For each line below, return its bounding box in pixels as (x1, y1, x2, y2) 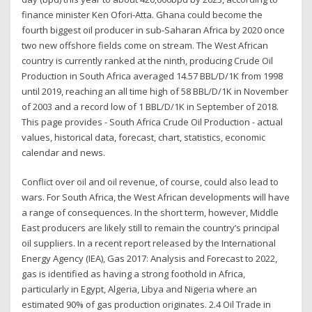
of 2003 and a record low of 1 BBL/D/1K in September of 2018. (22, 100, 279, 113)
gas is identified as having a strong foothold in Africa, (22, 267, 246, 281)
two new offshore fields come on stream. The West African (22, 38, 269, 52)
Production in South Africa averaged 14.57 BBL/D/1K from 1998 (22, 69, 283, 82)
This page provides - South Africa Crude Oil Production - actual (22, 115, 283, 128)
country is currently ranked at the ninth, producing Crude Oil (22, 54, 274, 67)
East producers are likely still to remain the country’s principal (22, 221, 280, 235)
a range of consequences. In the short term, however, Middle (22, 206, 279, 219)
